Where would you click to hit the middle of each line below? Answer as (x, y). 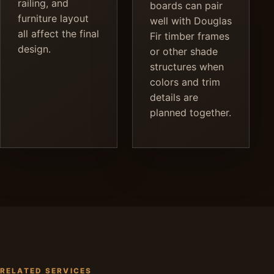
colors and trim (185, 82)
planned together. (191, 112)
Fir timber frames (190, 36)
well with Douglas (191, 20)
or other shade (184, 51)
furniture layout (53, 18)
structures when (187, 66)
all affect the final (58, 33)
